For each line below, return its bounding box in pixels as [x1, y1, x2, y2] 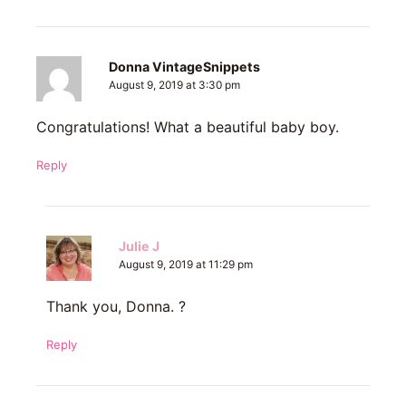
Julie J [118, 238, 159, 255]
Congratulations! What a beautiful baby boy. [36, 118, 339, 137]
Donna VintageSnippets [109, 59, 260, 75]
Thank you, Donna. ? [45, 297, 186, 316]
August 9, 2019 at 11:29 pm [118, 258, 253, 272]
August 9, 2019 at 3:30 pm [109, 79, 240, 92]
